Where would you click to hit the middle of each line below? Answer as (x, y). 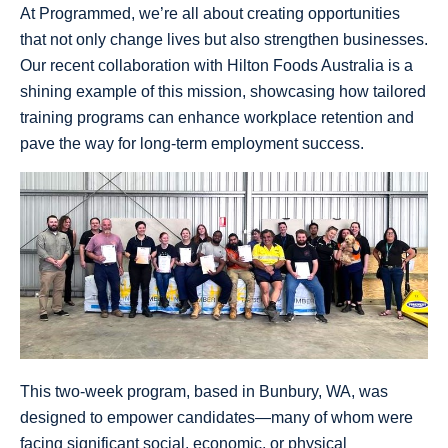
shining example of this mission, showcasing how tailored (223, 92)
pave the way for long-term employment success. (192, 144)
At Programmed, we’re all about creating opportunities (210, 14)
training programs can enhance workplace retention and (217, 118)
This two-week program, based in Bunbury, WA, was (204, 391)
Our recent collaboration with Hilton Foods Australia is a (216, 66)
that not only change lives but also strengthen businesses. (224, 40)
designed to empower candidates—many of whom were (216, 417)
